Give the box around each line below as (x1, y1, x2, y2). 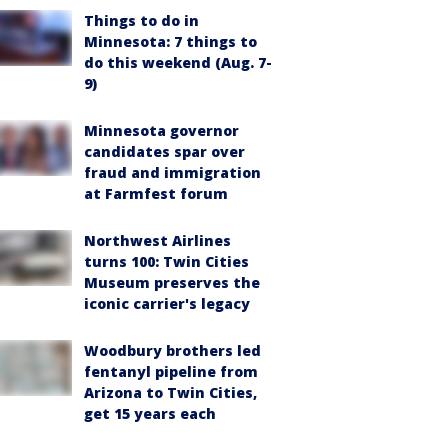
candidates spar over (84, 142, 245, 161)
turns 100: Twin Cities (84, 252, 249, 271)
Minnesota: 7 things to (84, 32, 257, 51)
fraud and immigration (84, 163, 261, 182)
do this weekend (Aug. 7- (84, 53, 272, 72)
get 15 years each (84, 404, 216, 423)
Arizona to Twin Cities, (84, 383, 257, 402)
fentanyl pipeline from (84, 362, 258, 381)
